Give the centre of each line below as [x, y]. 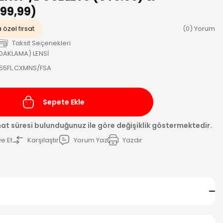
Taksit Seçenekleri [41, 43]
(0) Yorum [199, 29]
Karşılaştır [43, 140]
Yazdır [132, 140]
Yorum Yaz [91, 140]
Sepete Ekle [63, 102]
